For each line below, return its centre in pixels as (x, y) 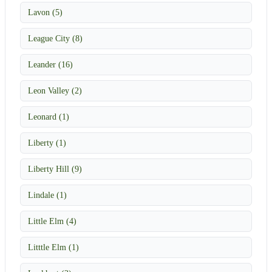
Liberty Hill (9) (55, 168)
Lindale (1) (47, 195)
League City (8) (55, 38)
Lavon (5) (45, 12)
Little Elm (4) (52, 221)
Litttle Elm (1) (53, 247)
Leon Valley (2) (55, 90)
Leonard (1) (49, 116)
